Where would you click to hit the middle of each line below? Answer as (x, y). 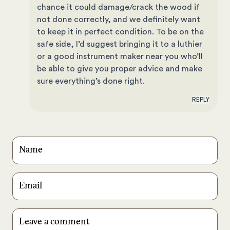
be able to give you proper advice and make (120, 69)
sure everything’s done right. (91, 81)
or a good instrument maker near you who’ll (120, 57)
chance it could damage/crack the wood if (118, 7)
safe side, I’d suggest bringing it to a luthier (120, 44)
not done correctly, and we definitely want (119, 20)
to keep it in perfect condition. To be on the (120, 32)
